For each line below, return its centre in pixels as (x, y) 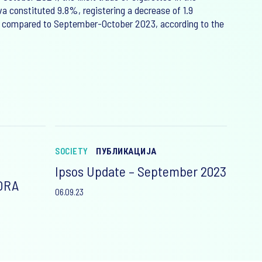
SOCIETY (72, 151)
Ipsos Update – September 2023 (141, 171)
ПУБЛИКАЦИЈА (126, 151)
